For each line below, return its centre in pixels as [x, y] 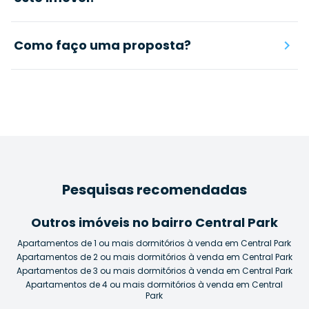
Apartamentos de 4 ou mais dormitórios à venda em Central [154, 285]
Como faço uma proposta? [102, 46]
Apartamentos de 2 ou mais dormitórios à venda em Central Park [154, 257]
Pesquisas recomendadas [154, 190]
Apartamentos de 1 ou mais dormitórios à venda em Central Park [154, 243]
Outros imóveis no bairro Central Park [154, 223]
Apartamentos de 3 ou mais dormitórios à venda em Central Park [154, 271]
